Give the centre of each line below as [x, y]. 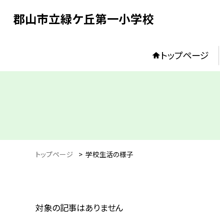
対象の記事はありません [79, 208]
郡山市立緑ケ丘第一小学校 [83, 18]
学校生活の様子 [109, 154]
